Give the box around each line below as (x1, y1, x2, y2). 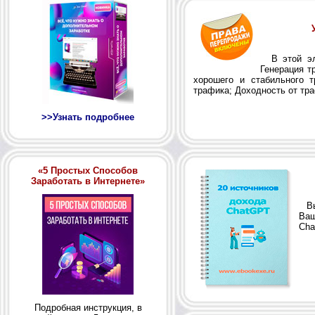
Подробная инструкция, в (34, 302, 142, 314)
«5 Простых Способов (38, 165, 138, 176)
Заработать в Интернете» (31, 176, 145, 186)
